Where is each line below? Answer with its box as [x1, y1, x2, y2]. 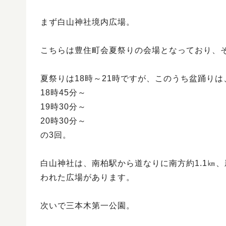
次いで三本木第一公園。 [40, 201, 135, 210]
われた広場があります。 [40, 173, 135, 182]
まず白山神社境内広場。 [40, 18, 135, 26]
